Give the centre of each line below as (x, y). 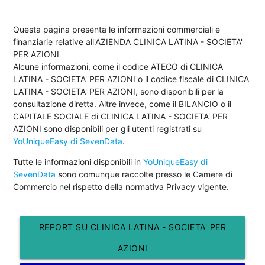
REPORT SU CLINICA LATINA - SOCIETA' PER (132, 227)
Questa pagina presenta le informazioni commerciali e (117, 29)
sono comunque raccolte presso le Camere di (144, 174)
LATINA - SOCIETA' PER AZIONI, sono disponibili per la (119, 91)
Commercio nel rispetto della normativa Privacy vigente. (121, 186)
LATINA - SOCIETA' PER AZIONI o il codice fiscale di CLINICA (131, 79)
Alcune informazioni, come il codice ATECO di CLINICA (118, 66)
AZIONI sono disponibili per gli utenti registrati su (108, 128)
